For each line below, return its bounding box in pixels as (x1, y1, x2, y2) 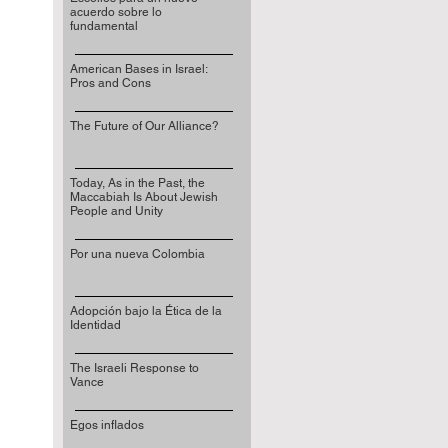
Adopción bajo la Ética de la (69, 304, 222, 318)
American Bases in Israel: (69, 62, 207, 76)
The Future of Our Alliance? (69, 119, 219, 133)
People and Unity (69, 204, 163, 218)
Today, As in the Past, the (69, 176, 205, 190)
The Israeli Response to (69, 361, 199, 375)
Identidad (69, 318, 121, 332)
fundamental (69, 19, 138, 33)
